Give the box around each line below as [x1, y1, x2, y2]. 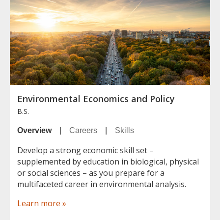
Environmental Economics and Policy [17, 92, 175, 105]
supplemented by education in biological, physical [17, 156, 199, 167]
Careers [69, 126, 97, 135]
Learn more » [17, 197, 66, 209]
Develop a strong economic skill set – [17, 144, 154, 156]
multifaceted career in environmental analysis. [17, 178, 186, 190]
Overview [17, 126, 52, 135]
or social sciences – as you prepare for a [17, 167, 165, 178]
